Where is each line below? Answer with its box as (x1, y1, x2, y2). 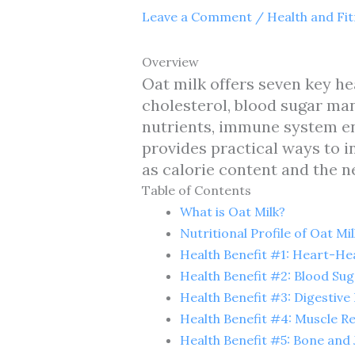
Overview (141, 53, 199, 70)
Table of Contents (141, 181, 251, 198)
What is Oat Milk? (179, 203, 285, 219)
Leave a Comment (141, 8, 252, 25)
